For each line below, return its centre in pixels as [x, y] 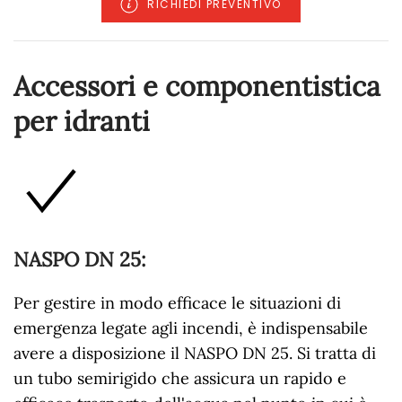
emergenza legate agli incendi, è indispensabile [191, 328]
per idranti [82, 120]
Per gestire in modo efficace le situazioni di [177, 302]
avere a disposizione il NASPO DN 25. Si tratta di [195, 353]
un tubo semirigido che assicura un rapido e [180, 378]
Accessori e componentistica [197, 85]
